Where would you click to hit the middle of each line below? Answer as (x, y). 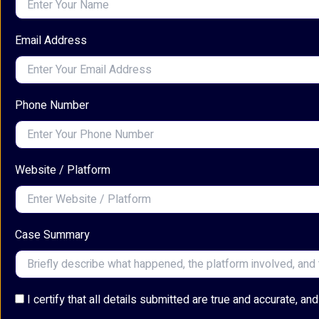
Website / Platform (63, 171)
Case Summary (52, 235)
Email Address (51, 41)
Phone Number (52, 106)
